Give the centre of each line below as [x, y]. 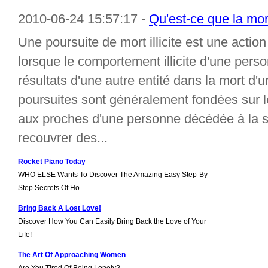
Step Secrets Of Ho [49, 188]
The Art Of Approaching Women [72, 255]
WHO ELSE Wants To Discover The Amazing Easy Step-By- [114, 175]
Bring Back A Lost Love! [60, 208]
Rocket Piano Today [52, 162]
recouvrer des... [63, 138]
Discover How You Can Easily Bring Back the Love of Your [112, 221]
